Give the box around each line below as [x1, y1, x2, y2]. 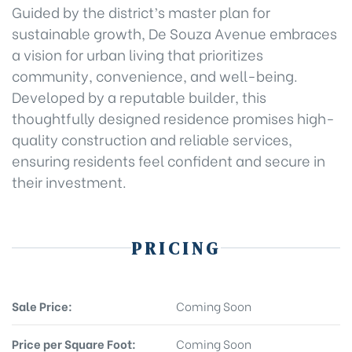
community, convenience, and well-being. [12, 64, 298, 86]
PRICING [130, 236, 222, 260]
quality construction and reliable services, [12, 128, 292, 149]
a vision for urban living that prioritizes [12, 43, 263, 64]
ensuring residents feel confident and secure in [12, 149, 325, 170]
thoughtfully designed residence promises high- [12, 107, 335, 128]
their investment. [12, 170, 126, 192]
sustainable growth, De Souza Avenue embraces [12, 22, 337, 43]
